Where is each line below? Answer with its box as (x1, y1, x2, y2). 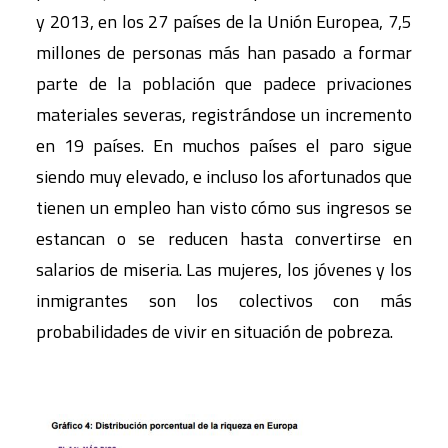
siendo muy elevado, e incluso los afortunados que (36, 163, 412, 190)
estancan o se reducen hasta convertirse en (36, 225, 412, 252)
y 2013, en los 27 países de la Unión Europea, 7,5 (36, 8, 412, 35)
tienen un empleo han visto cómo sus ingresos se (36, 194, 412, 221)
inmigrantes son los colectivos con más (36, 287, 412, 314)
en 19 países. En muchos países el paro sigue (36, 132, 412, 159)
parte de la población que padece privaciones (36, 70, 412, 97)
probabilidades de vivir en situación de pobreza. (36, 318, 393, 345)
